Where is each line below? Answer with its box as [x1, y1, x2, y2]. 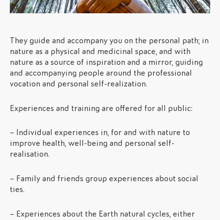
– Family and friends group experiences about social [10, 174, 198, 183]
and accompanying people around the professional [10, 69, 192, 77]
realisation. [10, 150, 50, 159]
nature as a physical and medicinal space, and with [10, 47, 191, 55]
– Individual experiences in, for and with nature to [10, 128, 190, 137]
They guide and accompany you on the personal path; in [10, 36, 209, 45]
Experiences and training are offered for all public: [10, 104, 192, 112]
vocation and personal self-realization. [10, 80, 147, 88]
